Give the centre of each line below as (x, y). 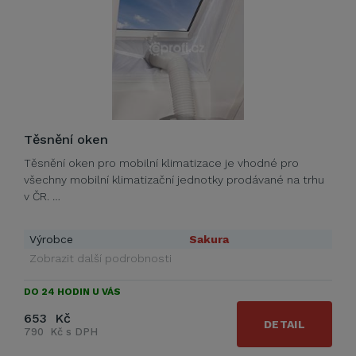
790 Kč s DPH (61, 332)
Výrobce (51, 239)
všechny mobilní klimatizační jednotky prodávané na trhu (174, 180)
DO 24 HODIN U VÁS (72, 292)
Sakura (209, 239)
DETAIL (284, 324)
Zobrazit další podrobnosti (101, 258)
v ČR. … (42, 196)
